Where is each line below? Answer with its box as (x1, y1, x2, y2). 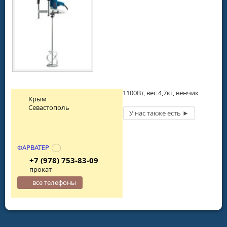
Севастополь (28, 102, 70, 112)
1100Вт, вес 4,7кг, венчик (123, 88, 199, 97)
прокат (29, 165, 52, 174)
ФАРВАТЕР (17, 143, 49, 153)
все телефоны (32, 178, 77, 187)
